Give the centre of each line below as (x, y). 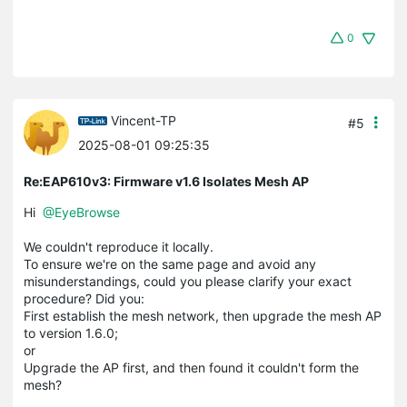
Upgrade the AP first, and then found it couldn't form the (191, 367)
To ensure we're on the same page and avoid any (170, 263)
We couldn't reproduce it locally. (119, 246)
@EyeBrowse (81, 212)
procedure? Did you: (84, 298)
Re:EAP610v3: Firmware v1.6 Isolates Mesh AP (166, 181)
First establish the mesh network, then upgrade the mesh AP (203, 315)
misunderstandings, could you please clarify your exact (188, 281)
